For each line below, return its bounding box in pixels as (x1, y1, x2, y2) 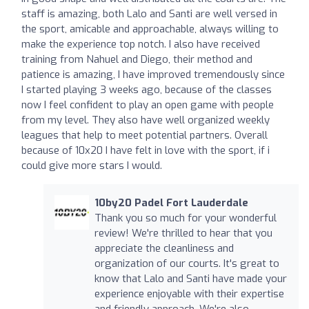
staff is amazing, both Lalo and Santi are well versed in (21, 6, 277, 21)
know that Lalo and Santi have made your (94, 271, 287, 286)
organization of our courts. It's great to (94, 256, 279, 270)
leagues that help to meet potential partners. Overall (21, 128, 268, 142)
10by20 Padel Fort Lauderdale (94, 195, 248, 210)
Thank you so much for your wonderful (94, 210, 277, 225)
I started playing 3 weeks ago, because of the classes (21, 82, 272, 97)
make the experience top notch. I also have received (21, 37, 260, 51)
